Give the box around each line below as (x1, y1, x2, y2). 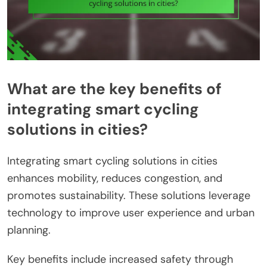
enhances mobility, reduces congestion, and (7, 170, 222, 185)
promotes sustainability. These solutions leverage (7, 188, 250, 203)
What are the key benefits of (7, 78, 222, 99)
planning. (7, 222, 51, 237)
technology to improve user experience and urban (7, 205, 254, 220)
